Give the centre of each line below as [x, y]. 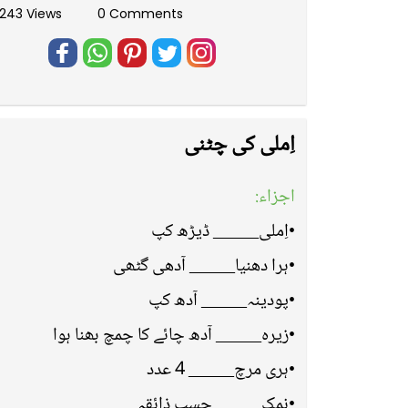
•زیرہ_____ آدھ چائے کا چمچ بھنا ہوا [174, 336]
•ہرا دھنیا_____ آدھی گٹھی [204, 267]
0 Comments [139, 14]
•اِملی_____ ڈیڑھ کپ [223, 232]
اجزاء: [275, 198]
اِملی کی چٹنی [240, 145]
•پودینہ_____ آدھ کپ [222, 301]
